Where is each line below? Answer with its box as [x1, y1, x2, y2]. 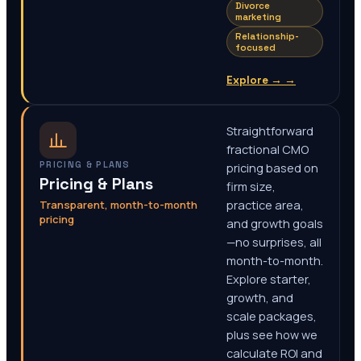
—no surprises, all [226, 234, 322, 250]
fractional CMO [226, 142, 309, 157]
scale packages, [226, 309, 317, 324]
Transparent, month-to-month [39, 197, 197, 212]
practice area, [226, 197, 304, 213]
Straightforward [226, 123, 313, 139]
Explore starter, [226, 272, 311, 287]
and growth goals [226, 216, 323, 231]
